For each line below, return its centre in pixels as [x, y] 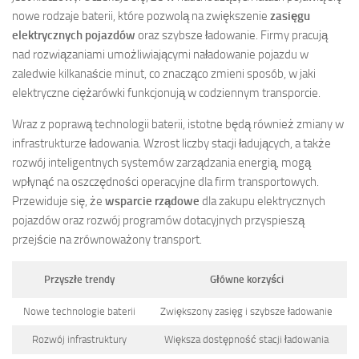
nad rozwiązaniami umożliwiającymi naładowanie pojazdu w [160, 55]
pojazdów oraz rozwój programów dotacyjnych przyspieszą [158, 221]
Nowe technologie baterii [79, 312]
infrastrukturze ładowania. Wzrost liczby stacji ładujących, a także [171, 144]
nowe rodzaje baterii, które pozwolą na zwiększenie [141, 16]
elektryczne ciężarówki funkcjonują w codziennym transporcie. [166, 93]
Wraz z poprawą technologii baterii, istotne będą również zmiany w [178, 125]
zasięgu [290, 16]
